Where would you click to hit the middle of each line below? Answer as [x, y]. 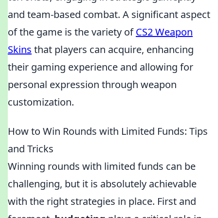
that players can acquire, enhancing [113, 49]
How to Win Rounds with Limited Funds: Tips [108, 131]
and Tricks [31, 149]
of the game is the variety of [72, 32]
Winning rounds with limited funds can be [102, 166]
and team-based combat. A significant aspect [109, 14]
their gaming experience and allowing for [100, 67]
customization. [41, 102]
